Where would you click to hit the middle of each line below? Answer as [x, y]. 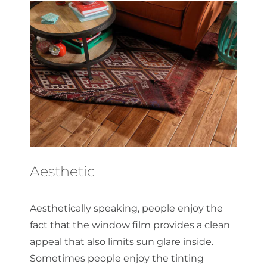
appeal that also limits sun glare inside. [122, 241]
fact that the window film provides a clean [130, 225]
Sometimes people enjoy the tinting [117, 258]
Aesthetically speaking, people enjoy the [126, 208]
